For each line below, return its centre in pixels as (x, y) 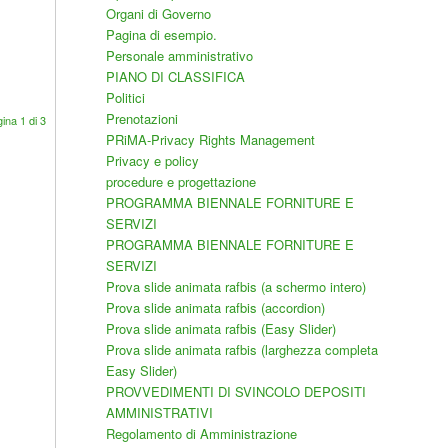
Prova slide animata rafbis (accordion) (215, 307)
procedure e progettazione (180, 181)
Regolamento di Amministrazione (201, 433)
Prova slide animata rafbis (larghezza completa (241, 349)
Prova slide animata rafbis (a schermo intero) (235, 286)
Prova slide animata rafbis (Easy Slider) (220, 328)
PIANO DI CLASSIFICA (175, 76)
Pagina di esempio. (161, 34)
